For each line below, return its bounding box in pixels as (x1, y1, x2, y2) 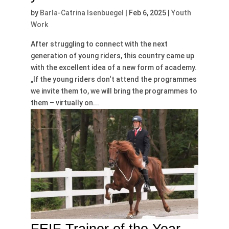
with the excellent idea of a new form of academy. (30, 63, 197, 72)
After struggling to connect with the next (30, 39, 168, 48)
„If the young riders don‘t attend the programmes (30, 75, 197, 83)
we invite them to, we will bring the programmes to (30, 86, 197, 95)
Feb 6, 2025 (128, 8, 166, 17)
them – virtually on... (30, 98, 99, 107)
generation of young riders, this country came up (30, 51, 194, 60)
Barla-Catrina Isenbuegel (39, 8, 124, 17)
